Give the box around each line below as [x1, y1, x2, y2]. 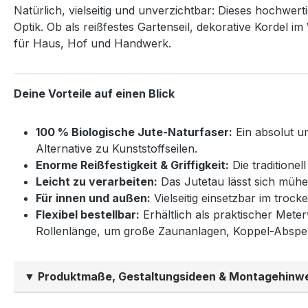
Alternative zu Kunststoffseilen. [36, 142, 197, 156]
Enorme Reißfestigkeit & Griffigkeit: [36, 158, 229, 173]
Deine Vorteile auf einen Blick [14, 87, 175, 101]
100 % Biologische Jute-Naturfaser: [36, 125, 232, 140]
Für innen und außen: [36, 191, 151, 206]
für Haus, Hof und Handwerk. [14, 36, 171, 51]
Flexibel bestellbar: [36, 208, 140, 222]
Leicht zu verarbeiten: [36, 175, 157, 189]
